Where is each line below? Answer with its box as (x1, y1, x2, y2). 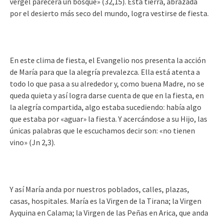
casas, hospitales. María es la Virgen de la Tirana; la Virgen (10, 196, 201, 206)
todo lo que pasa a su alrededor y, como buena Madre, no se (10, 79, 204, 88)
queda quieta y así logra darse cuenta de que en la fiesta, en (10, 90, 204, 100)
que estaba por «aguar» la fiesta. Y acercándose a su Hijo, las (10, 114, 207, 124)
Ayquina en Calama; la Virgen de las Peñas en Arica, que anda (10, 208, 208, 218)
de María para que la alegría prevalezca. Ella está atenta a (10, 67, 200, 77)
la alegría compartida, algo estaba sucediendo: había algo (10, 102, 201, 112)
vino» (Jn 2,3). (10, 137, 55, 147)
